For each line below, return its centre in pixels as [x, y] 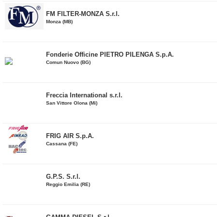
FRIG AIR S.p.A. [70, 136]
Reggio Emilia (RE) [68, 184]
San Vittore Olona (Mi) [72, 103]
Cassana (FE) [62, 144]
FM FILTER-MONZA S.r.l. [83, 14]
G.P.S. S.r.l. [63, 177]
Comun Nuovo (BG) [68, 62]
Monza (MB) [59, 22]
